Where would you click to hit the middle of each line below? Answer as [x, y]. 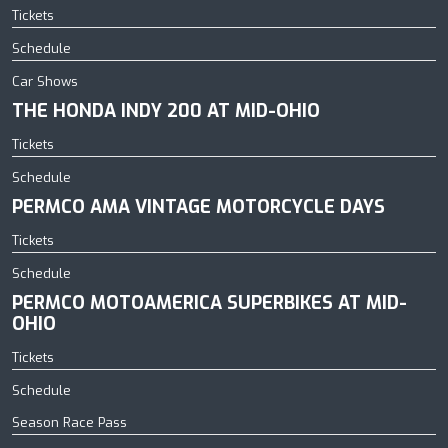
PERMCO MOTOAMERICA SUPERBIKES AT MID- [209, 302]
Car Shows [45, 81]
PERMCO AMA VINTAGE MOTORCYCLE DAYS [198, 206]
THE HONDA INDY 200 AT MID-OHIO [166, 110]
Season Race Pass [69, 422]
